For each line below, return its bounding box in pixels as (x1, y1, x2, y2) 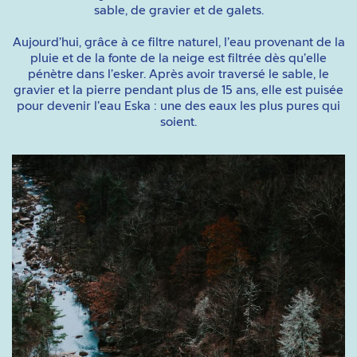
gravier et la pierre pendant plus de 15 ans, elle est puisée (14, 84, 343, 96)
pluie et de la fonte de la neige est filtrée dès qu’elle (30, 53, 327, 65)
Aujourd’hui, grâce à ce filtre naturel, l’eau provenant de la (12, 37, 345, 49)
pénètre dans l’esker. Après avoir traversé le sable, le (28, 69, 329, 80)
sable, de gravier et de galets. (93, 5, 264, 17)
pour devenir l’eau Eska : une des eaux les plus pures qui (17, 100, 340, 112)
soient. (160, 116, 197, 128)
